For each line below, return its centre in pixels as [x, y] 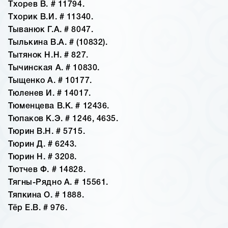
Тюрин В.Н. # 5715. [47, 132]
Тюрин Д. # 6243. [42, 145]
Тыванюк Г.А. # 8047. [51, 30]
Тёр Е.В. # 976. [38, 208]
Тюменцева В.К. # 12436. [59, 107]
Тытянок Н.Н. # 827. [48, 56]
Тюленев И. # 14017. [50, 94]
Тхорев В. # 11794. [47, 5]
